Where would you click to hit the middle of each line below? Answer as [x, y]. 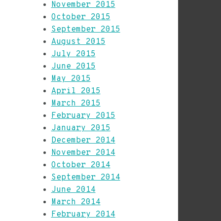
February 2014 [83, 215]
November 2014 [83, 153]
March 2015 [76, 104]
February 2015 [83, 116]
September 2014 [86, 178]
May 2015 [71, 79]
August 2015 [78, 42]
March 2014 [76, 202]
